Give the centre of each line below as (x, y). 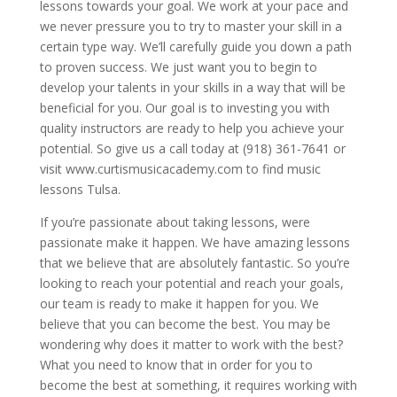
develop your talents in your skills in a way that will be (192, 88)
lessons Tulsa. (80, 190)
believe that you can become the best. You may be (185, 324)
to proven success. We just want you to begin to (178, 67)
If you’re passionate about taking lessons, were (175, 222)
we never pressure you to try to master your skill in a (191, 27)
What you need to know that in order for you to (176, 365)
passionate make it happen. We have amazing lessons (195, 243)
